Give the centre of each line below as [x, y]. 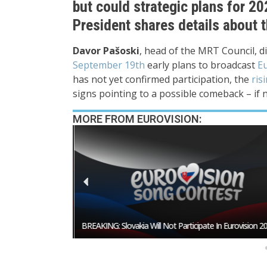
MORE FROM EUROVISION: [137, 119]
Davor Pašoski [106, 51]
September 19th [109, 65]
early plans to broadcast [201, 65]
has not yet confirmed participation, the [162, 79]
